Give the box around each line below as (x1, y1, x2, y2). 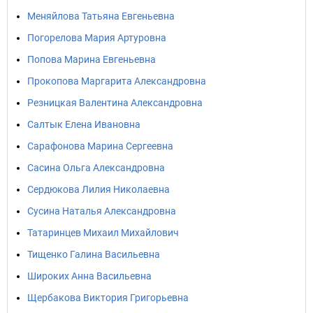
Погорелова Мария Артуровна (27, 32, 166, 43)
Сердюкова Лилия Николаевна (27, 184, 170, 195)
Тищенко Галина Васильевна (27, 249, 160, 260)
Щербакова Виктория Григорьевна (27, 292, 189, 303)
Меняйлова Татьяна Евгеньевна (27, 10, 175, 22)
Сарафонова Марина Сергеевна (27, 140, 173, 152)
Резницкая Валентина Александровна (27, 97, 203, 108)
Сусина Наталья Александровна (27, 205, 176, 217)
